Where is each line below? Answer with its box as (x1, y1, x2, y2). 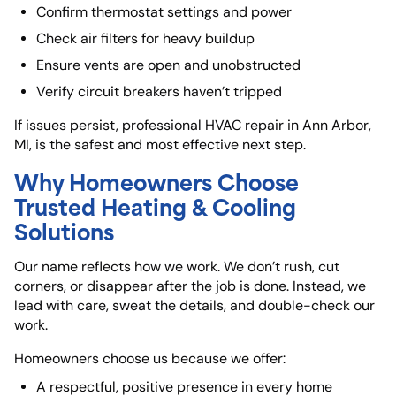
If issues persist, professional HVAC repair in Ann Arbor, (14, 117, 371, 134)
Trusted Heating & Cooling (14, 188, 296, 224)
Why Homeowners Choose (14, 164, 299, 199)
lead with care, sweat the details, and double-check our (14, 297, 375, 315)
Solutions (14, 213, 114, 248)
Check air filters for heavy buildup (36, 30, 255, 48)
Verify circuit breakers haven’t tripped (36, 83, 282, 101)
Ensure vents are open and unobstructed (36, 57, 301, 74)
